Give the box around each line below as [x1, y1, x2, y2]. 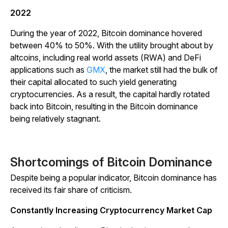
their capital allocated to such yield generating [10, 77, 177, 88]
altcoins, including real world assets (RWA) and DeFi [10, 52, 201, 63]
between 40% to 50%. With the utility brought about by [10, 40, 213, 51]
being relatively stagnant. [10, 113, 103, 124]
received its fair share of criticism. [10, 185, 134, 195]
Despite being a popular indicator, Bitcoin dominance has [10, 173, 217, 183]
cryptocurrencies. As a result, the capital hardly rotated [10, 89, 210, 100]
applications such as [10, 65, 87, 75]
